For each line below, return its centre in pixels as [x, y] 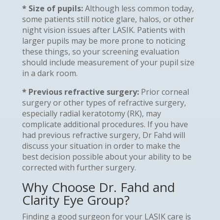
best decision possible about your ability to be [107, 156]
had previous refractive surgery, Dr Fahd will [103, 135]
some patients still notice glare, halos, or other [108, 19]
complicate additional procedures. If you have [105, 124]
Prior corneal [164, 92]
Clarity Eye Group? [76, 200]
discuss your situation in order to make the [101, 146]
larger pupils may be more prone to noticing [104, 41]
